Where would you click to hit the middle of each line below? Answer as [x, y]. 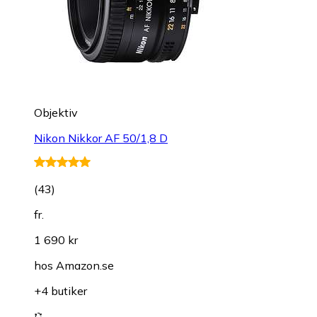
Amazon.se [85, 266]
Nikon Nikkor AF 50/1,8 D [101, 138]
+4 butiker [60, 291]
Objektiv [56, 113]
